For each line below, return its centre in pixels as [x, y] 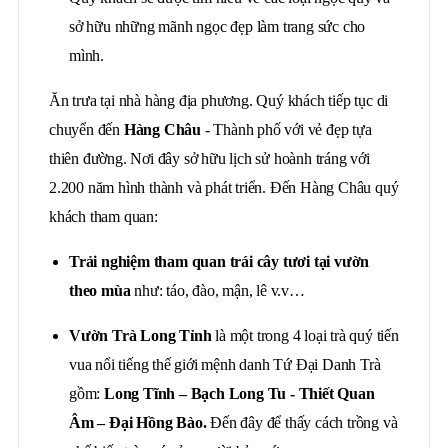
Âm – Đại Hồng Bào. [138, 422]
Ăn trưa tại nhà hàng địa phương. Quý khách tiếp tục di [219, 100]
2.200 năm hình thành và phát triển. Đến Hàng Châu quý [224, 187]
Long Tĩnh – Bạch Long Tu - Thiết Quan [239, 393]
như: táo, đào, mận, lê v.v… [217, 290]
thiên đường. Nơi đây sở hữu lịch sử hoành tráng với [209, 158]
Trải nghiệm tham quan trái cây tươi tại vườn [219, 261]
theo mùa [100, 290]
